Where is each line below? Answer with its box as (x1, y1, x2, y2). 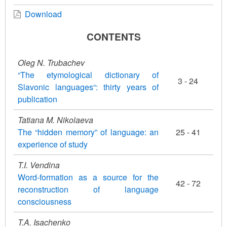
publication (18, 93, 57, 105)
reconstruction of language (18, 183, 159, 195)
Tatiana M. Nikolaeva (18, 113, 93, 126)
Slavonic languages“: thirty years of (18, 81, 159, 93)
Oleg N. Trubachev (18, 56, 85, 68)
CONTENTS (86, 29, 141, 44)
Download (25, 8, 62, 20)
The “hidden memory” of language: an (18, 126, 159, 138)
